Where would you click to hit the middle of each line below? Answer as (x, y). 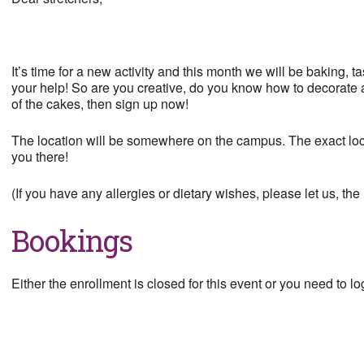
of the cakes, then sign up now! (100, 104)
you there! (40, 156)
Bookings (72, 240)
